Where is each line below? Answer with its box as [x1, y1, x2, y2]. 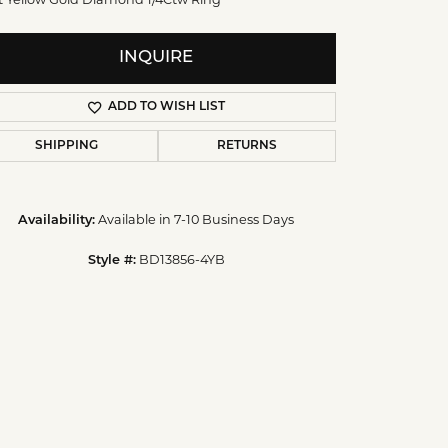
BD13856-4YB [138, 251, 225, 267]
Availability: [18, 213, 95, 227]
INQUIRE [119, 49, 193, 66]
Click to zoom [180, 269, 253, 287]
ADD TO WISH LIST [107, 100, 225, 113]
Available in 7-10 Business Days [98, 211, 294, 227]
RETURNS [216, 139, 277, 152]
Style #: [87, 253, 136, 267]
